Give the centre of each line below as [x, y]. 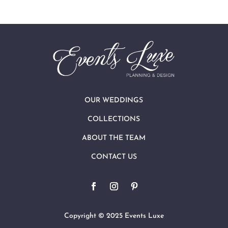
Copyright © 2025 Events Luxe [114, 216]
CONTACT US [114, 157]
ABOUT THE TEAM [114, 138]
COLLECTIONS [114, 119]
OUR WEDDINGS [114, 100]
